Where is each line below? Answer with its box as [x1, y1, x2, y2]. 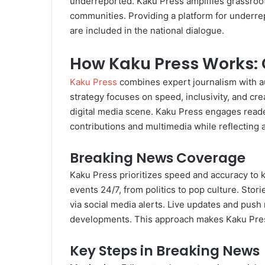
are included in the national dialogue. [70, 25, 224, 37]
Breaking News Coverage [70, 148, 245, 168]
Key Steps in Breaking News [70, 241, 260, 261]
